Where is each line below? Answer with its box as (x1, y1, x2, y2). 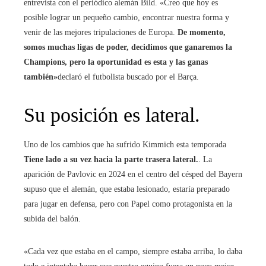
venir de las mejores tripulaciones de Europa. (24, 27, 175, 37)
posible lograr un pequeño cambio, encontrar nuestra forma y (24, 12, 229, 22)
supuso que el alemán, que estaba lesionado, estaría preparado (24, 184, 230, 194)
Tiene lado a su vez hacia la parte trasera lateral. (24, 154, 198, 164)
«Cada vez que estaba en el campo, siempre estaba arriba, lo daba (24, 246, 242, 256)
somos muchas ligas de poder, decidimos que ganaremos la (24, 42, 232, 52)
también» (24, 72, 58, 81)
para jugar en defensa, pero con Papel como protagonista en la (24, 199, 232, 208)
